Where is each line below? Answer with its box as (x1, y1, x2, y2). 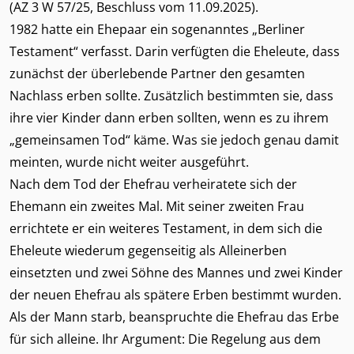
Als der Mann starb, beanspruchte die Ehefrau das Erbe (9, 308, 339, 326)
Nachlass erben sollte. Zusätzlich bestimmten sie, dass (9, 87, 333, 104)
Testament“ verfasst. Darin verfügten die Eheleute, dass (9, 43, 340, 60)
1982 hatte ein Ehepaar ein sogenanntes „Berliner (9, 21, 305, 38)
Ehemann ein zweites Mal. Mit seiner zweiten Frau (9, 198, 304, 215)
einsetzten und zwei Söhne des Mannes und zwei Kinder (9, 264, 343, 281)
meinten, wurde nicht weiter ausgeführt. (9, 153, 249, 171)
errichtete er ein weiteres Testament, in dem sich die (9, 220, 322, 237)
